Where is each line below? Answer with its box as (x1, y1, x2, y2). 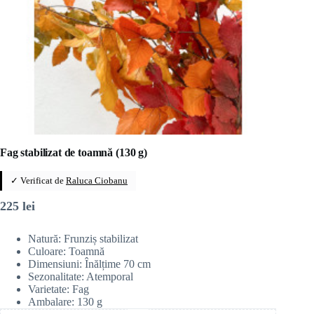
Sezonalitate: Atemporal (28, 270, 133, 282)
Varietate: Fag (28, 282, 89, 295)
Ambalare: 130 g (28, 295, 102, 308)
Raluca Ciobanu (66, 175, 128, 186)
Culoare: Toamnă (28, 245, 104, 257)
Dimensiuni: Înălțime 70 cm (28, 257, 151, 270)
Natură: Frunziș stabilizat (28, 232, 138, 245)
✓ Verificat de (11, 175, 66, 186)
